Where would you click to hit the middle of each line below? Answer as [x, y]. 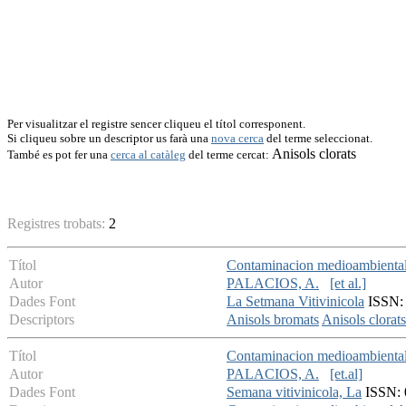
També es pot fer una [59, 155]
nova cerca [237, 138]
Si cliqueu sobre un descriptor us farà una [109, 138]
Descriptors [42, 320]
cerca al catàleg [148, 155]
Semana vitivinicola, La [294, 392]
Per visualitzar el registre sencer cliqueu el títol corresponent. [156, 124]
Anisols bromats [273, 320]
